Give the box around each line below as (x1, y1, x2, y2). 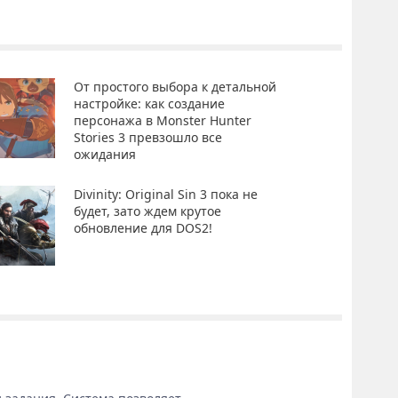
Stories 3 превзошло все (73, 128, 222, 146)
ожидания (73, 145, 136, 163)
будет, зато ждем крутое (73, 202, 221, 219)
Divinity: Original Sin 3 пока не (73, 185, 258, 203)
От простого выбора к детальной (73, 77, 276, 95)
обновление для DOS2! (73, 219, 212, 236)
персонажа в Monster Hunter (73, 111, 251, 129)
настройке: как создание (73, 94, 225, 112)
